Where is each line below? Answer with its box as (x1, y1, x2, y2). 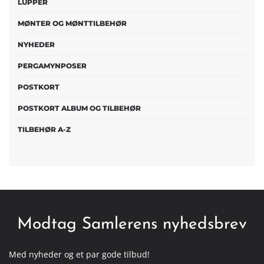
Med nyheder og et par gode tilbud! (9, 249, 150, 260)
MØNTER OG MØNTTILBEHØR (18, 19, 127, 28)
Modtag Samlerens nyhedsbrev (17, 216, 247, 233)
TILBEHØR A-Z (18, 125, 71, 134)
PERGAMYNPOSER (18, 61, 87, 70)
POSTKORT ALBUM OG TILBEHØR (18, 104, 141, 113)
